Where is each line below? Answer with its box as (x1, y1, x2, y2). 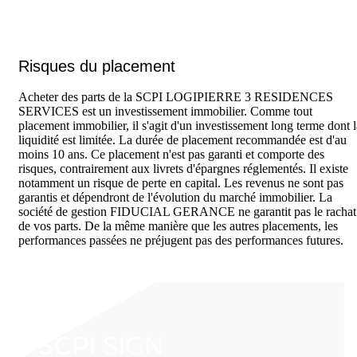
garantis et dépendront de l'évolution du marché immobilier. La (18, 190, 332, 205)
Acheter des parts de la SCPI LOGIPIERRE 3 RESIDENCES (18, 90, 333, 104)
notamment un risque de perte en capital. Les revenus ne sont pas (18, 176, 343, 190)
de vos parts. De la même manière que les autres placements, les (18, 219, 338, 233)
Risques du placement (18, 57, 175, 75)
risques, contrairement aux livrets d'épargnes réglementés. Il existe (18, 162, 348, 176)
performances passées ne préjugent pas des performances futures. (18, 233, 343, 248)
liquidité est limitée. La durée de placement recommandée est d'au (18, 133, 347, 147)
